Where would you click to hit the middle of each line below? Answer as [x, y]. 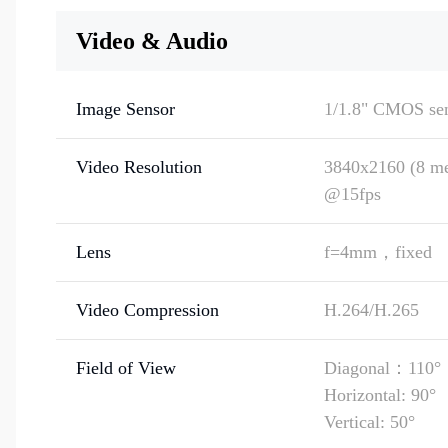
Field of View [126, 368]
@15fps [352, 194]
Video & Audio [152, 41]
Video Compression [147, 310]
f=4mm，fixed [378, 252]
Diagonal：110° [382, 368]
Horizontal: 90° [380, 395]
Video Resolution [139, 167]
